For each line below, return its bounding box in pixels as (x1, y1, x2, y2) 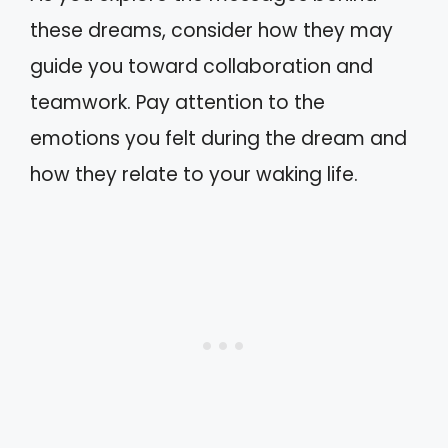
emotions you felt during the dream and (30, 124, 407, 152)
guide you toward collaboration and (30, 52, 373, 80)
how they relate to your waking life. (30, 160, 358, 188)
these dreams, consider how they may (30, 16, 393, 44)
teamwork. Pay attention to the (30, 88, 325, 116)
